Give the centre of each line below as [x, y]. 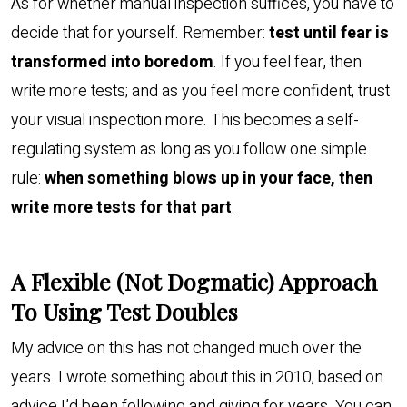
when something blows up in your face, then [208, 178]
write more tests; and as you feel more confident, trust [200, 91]
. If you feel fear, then [288, 62]
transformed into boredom [112, 62]
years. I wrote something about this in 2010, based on [197, 377]
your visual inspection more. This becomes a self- [185, 120]
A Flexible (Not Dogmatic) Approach [194, 281]
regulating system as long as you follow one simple [189, 149]
